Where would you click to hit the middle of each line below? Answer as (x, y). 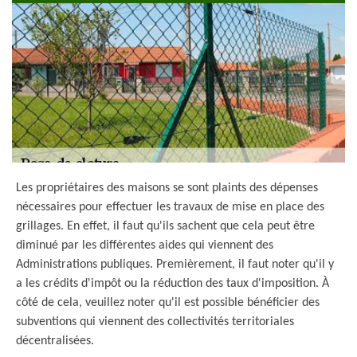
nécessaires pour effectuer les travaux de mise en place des (170, 207)
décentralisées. (55, 341)
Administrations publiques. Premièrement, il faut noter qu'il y (175, 265)
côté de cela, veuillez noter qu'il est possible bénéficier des (168, 303)
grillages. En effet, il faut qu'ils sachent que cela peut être (165, 226)
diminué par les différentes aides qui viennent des (145, 245)
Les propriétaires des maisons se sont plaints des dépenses (167, 188)
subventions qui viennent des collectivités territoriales (155, 322)
